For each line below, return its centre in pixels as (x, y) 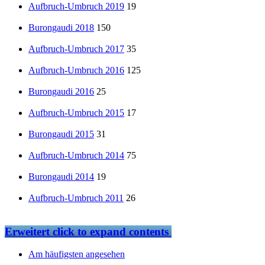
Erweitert (27, 231)
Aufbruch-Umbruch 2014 (76, 156)
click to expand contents (109, 231)
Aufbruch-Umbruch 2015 (76, 113)
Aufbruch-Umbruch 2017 (76, 49)
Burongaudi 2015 (61, 134)
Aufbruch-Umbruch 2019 (76, 7)
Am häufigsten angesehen (77, 254)
